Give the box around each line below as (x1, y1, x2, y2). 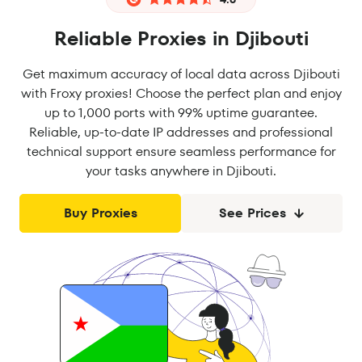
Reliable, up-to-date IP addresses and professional (29, 123, 333, 141)
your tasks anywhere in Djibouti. (86, 162, 276, 180)
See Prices (218, 204, 286, 222)
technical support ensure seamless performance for (26, 142, 336, 161)
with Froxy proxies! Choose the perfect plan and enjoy (20, 84, 342, 103)
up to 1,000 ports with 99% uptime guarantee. (44, 103, 318, 122)
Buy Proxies (63, 204, 137, 222)
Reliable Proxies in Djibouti (53, 25, 309, 52)
